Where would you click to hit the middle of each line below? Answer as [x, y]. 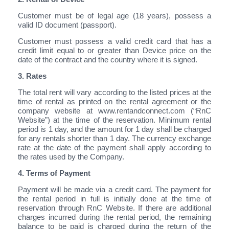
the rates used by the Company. [71, 156]
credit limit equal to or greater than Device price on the [114, 50]
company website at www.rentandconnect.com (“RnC [114, 110]
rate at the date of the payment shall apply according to [114, 147]
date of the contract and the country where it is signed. [108, 59]
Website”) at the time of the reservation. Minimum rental [114, 120]
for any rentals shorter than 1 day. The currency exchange [114, 138]
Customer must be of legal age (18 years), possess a [114, 15]
